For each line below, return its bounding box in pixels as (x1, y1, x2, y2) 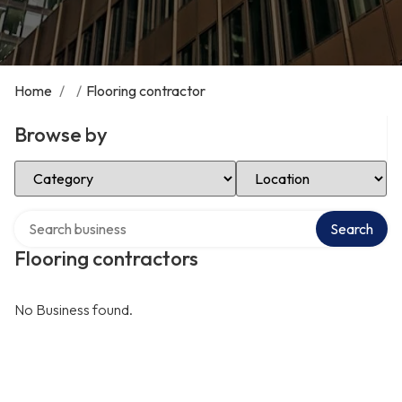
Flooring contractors (14, 246, 198, 271)
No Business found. (14, 301, 133, 319)
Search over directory (13, 208, 147, 226)
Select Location (235, 158, 333, 176)
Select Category (13, 158, 116, 176)
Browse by (14, 122, 108, 147)
